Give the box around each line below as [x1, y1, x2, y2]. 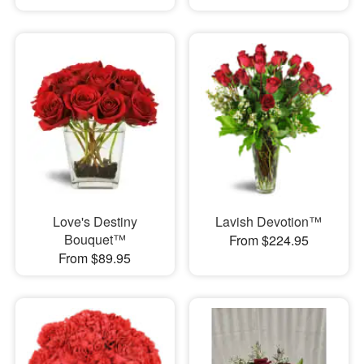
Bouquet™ [63, 229, 126, 249]
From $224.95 [228, 230, 309, 249]
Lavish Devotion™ [215, 211, 323, 231]
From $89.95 [58, 248, 132, 267]
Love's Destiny [52, 211, 137, 231]
